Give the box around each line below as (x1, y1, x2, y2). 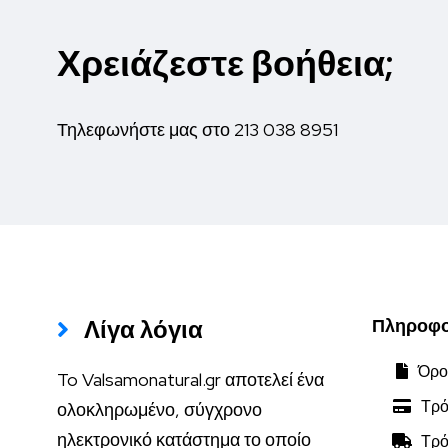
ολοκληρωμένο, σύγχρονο (57, 397, 262, 421)
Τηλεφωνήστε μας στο (57, 117, 234, 141)
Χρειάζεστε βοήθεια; (57, 38, 394, 87)
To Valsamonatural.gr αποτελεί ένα (57, 367, 324, 391)
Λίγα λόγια (69, 313, 203, 345)
